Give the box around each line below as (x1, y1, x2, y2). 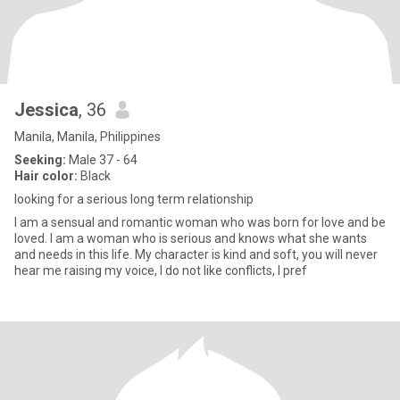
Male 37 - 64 (66, 153, 137, 167)
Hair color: (14, 169, 78, 183)
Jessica (14, 99, 79, 121)
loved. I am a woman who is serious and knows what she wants (14, 231, 367, 246)
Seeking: (14, 153, 66, 167)
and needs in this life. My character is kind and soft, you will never (14, 247, 378, 262)
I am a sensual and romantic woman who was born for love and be (14, 215, 386, 229)
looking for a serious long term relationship (14, 192, 254, 206)
